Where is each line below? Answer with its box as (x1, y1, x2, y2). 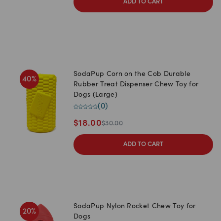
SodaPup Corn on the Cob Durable (74, 71, 190, 78)
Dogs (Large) (74, 92, 117, 99)
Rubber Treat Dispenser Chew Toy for (74, 81, 199, 89)
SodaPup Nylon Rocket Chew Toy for (74, 203, 196, 211)
